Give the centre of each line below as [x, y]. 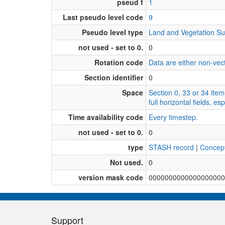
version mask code [111, 177]
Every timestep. [173, 117]
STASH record [171, 147]
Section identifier [114, 77]
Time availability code [106, 117]
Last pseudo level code [103, 17]
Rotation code [119, 62]
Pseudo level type [113, 32]
